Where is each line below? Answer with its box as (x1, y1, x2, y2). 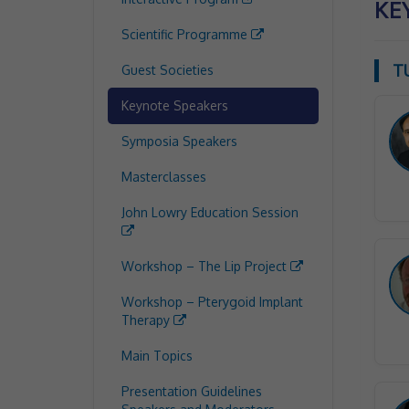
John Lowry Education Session (121, 204, 299, 220)
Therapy (121, 312, 173, 328)
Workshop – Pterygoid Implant (121, 294, 303, 309)
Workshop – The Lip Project (121, 258, 290, 274)
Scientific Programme (121, 26, 251, 42)
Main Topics (121, 348, 193, 363)
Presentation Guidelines (121, 383, 262, 399)
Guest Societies (121, 62, 214, 78)
